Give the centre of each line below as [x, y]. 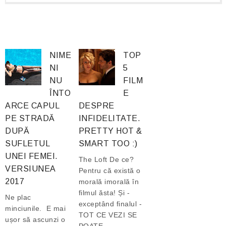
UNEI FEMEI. [32, 156]
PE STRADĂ [30, 119]
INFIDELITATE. [109, 119]
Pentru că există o [109, 171]
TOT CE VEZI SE [108, 215]
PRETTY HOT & [110, 131]
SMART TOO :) [108, 144]
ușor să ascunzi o [35, 220]
